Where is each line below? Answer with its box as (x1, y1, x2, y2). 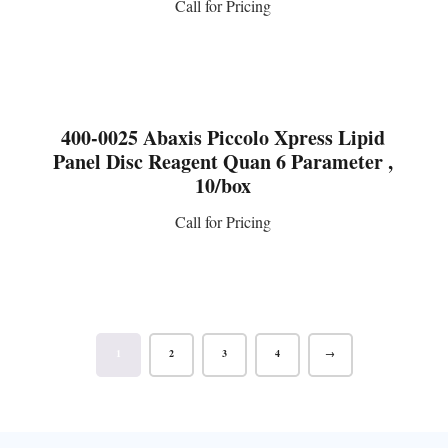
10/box (195, 170, 252, 200)
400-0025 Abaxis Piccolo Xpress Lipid (61, 122, 386, 152)
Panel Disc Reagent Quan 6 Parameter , (53, 146, 394, 176)
